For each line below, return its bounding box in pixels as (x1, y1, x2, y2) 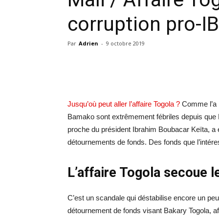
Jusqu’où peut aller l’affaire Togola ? (67, 100, 180, 108)
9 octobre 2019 (106, 40, 145, 47)
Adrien (79, 40, 98, 47)
